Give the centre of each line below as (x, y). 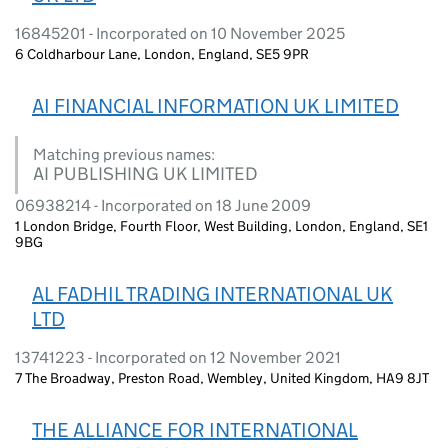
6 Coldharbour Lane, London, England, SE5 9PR (162, 53)
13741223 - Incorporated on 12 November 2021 (178, 357)
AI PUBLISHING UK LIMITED (145, 173)
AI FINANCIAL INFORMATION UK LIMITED (215, 105)
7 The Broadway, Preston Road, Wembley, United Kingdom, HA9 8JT (222, 377)
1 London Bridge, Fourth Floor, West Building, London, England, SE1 (221, 225)
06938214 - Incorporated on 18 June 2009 (163, 205)
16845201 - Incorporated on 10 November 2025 (180, 33)
